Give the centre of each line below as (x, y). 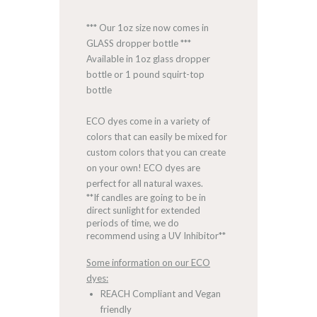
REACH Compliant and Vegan (160, 293)
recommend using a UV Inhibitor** (156, 235)
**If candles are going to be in (146, 197)
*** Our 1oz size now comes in (148, 27)
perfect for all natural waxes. (145, 183)
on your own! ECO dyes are (144, 167)
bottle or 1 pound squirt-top (146, 74)
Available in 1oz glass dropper (149, 58)
